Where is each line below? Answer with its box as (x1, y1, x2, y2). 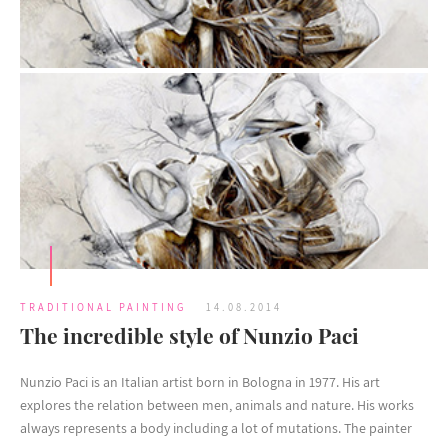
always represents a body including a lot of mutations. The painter (20, 418, 412, 437)
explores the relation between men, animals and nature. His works (20, 395, 414, 414)
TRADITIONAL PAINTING (20, 299, 186, 314)
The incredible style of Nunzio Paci (20, 320, 359, 349)
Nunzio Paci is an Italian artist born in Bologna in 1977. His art (20, 372, 380, 391)
